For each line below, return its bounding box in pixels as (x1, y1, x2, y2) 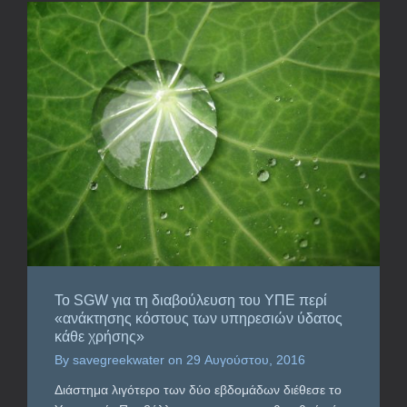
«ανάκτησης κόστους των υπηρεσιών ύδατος (55, 310, 342, 326)
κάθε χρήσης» (55, 328, 144, 344)
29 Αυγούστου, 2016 (186, 352, 305, 367)
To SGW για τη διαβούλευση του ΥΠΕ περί (55, 292, 327, 308)
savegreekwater (73, 352, 164, 367)
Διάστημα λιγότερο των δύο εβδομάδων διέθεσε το (55, 382, 342, 397)
